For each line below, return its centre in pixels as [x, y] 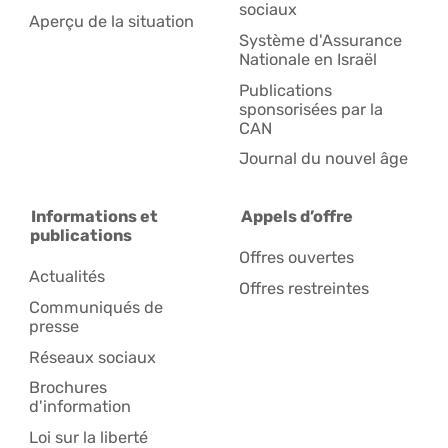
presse [54, 326]
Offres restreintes [304, 288]
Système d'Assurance [321, 40]
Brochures [68, 388]
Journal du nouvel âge [324, 159]
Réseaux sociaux [93, 357]
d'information [80, 407]
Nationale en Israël [308, 59]
